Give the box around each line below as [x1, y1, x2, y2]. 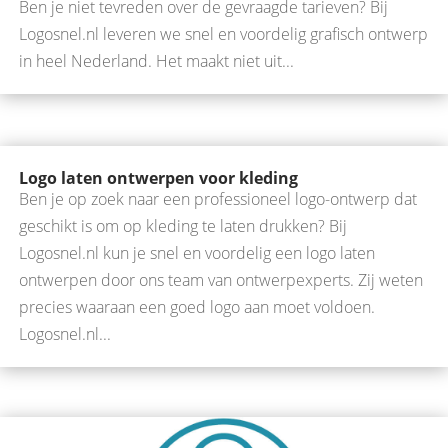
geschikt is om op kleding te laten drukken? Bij [19, 214, 347, 237]
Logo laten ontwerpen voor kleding [19, 166, 298, 189]
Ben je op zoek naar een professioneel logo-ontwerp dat [19, 187, 417, 210]
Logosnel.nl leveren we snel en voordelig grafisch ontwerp [19, 23, 428, 46]
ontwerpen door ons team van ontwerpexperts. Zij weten [19, 268, 423, 291]
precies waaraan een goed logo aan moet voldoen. [19, 295, 375, 318]
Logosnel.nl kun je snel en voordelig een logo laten [19, 241, 375, 264]
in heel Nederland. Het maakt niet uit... [19, 50, 294, 73]
